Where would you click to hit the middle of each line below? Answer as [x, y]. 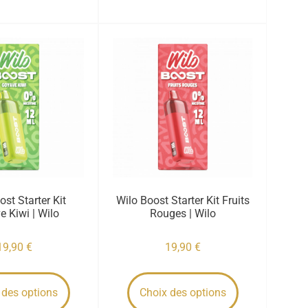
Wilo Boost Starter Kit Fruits [183, 200]
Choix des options [183, 292]
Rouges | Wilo [183, 213]
